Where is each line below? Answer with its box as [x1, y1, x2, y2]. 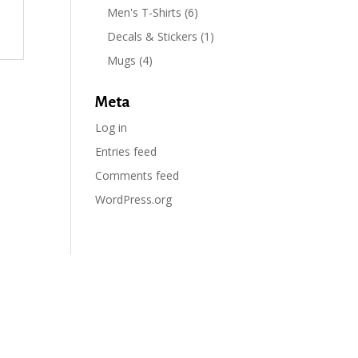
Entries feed [95, 144, 157, 159]
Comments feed [95, 168, 180, 183]
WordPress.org [95, 192, 173, 207]
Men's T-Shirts [107, 5, 182, 20]
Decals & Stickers [107, 29, 198, 44]
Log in [95, 120, 128, 135]
